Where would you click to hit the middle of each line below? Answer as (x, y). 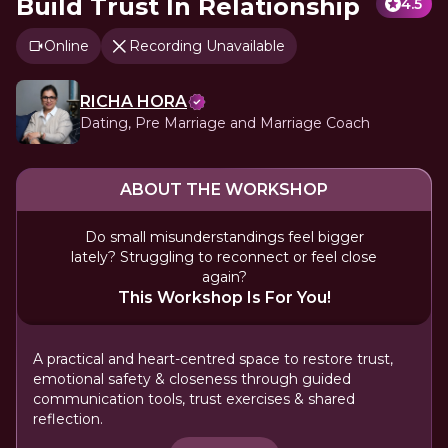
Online (66, 46)
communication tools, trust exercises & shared (194, 399)
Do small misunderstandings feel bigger (224, 237)
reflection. (68, 419)
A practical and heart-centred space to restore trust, (213, 359)
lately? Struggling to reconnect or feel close (224, 257)
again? (224, 277)
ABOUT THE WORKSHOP (224, 189)
